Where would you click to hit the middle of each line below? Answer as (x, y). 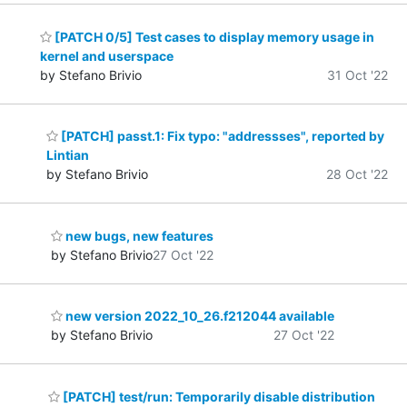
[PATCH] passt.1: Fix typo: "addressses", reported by (221, 136)
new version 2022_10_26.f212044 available (199, 316)
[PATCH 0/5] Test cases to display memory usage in (213, 36)
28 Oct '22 (357, 174)
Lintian (67, 155)
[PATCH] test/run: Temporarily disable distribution (218, 396)
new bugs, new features (138, 235)
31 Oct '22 (357, 74)
